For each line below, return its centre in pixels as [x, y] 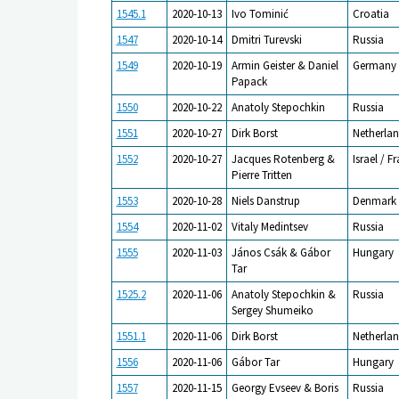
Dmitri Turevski [266, 39]
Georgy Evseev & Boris [285, 387]
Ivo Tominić [260, 13]
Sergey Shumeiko [272, 310]
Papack [249, 81]
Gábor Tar [255, 362]
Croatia [370, 13]
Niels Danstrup [265, 200]
